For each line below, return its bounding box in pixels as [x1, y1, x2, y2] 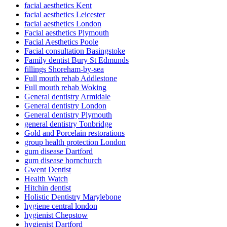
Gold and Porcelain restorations [24, 129, 125, 138]
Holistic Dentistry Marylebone [24, 193, 121, 202]
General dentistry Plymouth [24, 110, 112, 120]
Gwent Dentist [24, 165, 71, 174]
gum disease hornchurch [24, 156, 102, 165]
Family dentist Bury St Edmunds [24, 56, 129, 65]
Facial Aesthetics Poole [24, 37, 98, 47]
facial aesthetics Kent [24, 1, 92, 10]
